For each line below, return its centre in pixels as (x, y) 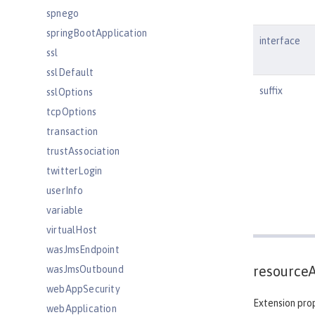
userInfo (65, 191)
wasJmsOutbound (85, 269)
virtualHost (72, 230)
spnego (63, 13)
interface (280, 41)
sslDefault (70, 72)
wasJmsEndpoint (83, 250)
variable (65, 210)
